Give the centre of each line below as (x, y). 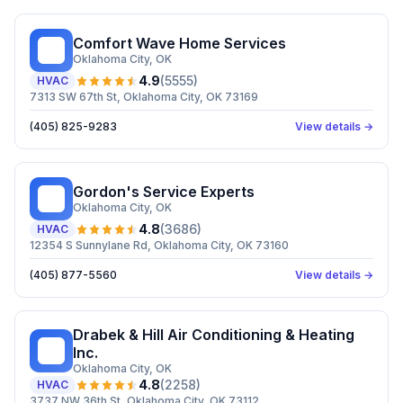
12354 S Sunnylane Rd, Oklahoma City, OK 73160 (159, 245)
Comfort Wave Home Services (179, 43)
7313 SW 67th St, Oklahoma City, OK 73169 (144, 97)
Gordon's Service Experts (164, 192)
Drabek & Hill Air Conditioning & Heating (214, 335)
